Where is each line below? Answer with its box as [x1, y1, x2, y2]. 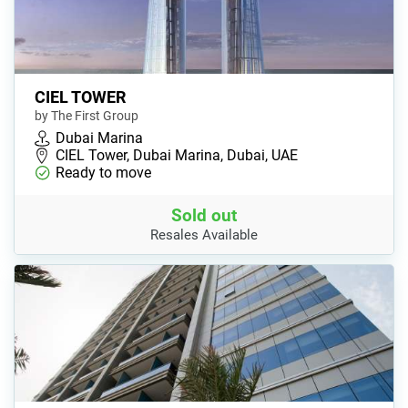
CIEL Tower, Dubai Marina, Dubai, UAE [56, 146, 298, 164]
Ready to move [56, 163, 151, 181]
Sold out [171, 204, 237, 226]
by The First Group [35, 107, 138, 123]
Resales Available [150, 226, 258, 243]
